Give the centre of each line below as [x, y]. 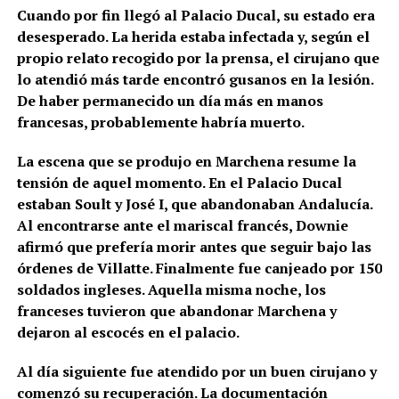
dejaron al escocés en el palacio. [128, 333]
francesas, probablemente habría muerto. [160, 122]
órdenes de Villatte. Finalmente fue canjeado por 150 [199, 269]
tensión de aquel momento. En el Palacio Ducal [179, 183]
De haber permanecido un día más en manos [170, 101]
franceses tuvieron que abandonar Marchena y [176, 311]
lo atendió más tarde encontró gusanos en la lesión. [195, 80]
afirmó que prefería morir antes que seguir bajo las [194, 247]
